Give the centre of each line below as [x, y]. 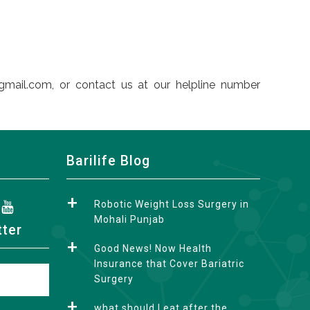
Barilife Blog [108, 161]
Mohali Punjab [129, 219]
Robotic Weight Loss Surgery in [172, 204]
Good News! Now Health [153, 248]
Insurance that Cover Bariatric [169, 263]
